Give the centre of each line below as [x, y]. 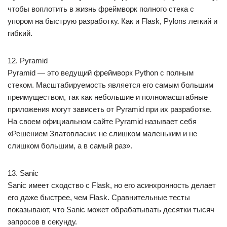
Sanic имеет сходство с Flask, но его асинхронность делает [112, 185]
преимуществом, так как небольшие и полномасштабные [108, 97]
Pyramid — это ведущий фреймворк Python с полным [101, 73]
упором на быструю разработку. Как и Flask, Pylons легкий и [112, 21]
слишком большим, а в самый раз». [70, 146]
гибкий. [20, 33]
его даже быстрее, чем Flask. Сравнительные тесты [99, 197]
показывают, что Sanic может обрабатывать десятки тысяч [111, 210]
